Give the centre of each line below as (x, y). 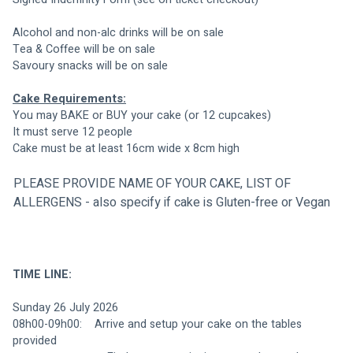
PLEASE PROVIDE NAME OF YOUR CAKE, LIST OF (154, 183)
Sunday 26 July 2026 (65, 307)
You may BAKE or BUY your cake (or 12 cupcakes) (142, 115)
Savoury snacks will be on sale (117, 65)
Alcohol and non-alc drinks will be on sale (118, 32)
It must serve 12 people (72, 132)
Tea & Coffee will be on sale (84, 49)
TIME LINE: (42, 274)
